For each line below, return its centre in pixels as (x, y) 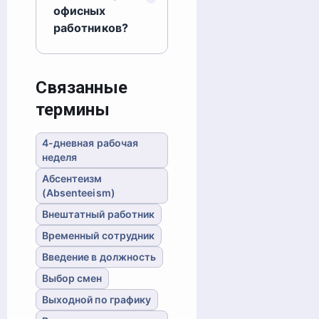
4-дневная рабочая (90, 142)
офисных (79, 10)
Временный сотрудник (98, 235)
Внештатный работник (98, 214)
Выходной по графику (96, 299)
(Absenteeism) (78, 192)
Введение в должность (99, 256)
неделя (59, 157)
